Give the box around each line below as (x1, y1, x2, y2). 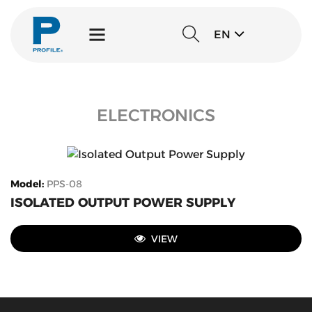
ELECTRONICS (97, 105, 215, 125)
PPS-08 (47, 177, 82, 190)
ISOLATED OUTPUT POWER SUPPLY (10, 194, 235, 210)
